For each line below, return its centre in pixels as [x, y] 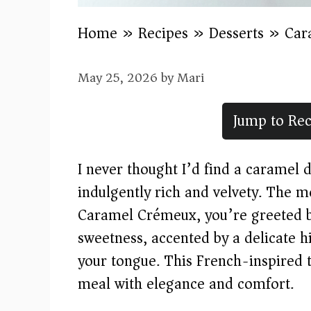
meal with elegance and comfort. [186, 284]
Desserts [236, 33]
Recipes [163, 33]
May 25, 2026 [118, 77]
